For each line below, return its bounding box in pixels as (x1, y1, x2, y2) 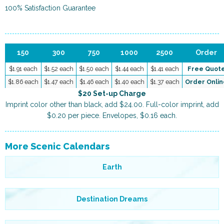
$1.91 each (9, 64, 37, 72)
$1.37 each (150, 77, 179, 85)
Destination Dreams (76, 194, 147, 203)
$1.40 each (114, 77, 144, 85)
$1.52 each (44, 64, 73, 72)
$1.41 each (150, 64, 179, 72)
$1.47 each (44, 77, 73, 85)
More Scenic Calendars (5, 140, 109, 151)
